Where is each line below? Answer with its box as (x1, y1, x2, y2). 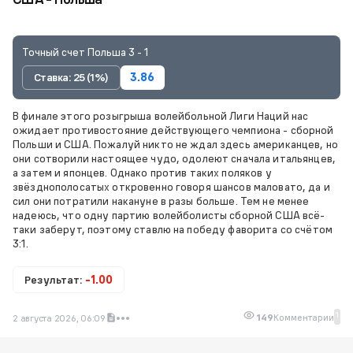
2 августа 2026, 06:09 (13, 312, 106, 324)
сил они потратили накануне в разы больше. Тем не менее (13, 194, 310, 208)
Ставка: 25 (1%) (34, 69, 109, 84)
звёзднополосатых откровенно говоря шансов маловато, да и (13, 180, 330, 194)
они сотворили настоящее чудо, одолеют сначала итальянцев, (13, 151, 336, 165)
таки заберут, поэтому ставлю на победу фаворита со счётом (13, 222, 333, 236)
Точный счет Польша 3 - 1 (22, 44, 149, 59)
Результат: (24, 273, 85, 287)
